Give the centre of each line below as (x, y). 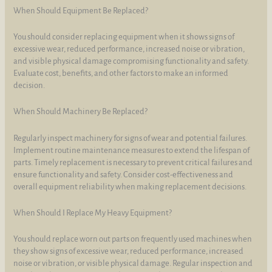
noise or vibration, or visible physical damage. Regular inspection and (133, 263)
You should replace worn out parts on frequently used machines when (133, 239)
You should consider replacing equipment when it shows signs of (124, 36)
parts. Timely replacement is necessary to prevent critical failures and (133, 162)
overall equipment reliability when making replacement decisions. (130, 186)
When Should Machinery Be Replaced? (81, 112)
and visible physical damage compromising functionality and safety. (131, 61)
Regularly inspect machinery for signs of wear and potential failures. (131, 138)
